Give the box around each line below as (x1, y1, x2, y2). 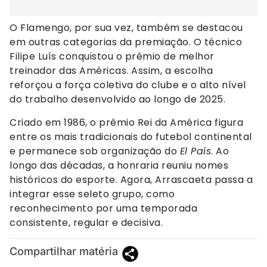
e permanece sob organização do (10, 144, 180, 158)
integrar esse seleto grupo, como (10, 187, 175, 201)
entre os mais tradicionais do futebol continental (10, 129, 252, 144)
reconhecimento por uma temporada (10, 201, 197, 215)
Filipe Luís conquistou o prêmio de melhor (10, 49, 215, 64)
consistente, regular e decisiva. (10, 215, 163, 229)
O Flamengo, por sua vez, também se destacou (10, 21, 243, 35)
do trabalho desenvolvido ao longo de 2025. (10, 92, 225, 107)
